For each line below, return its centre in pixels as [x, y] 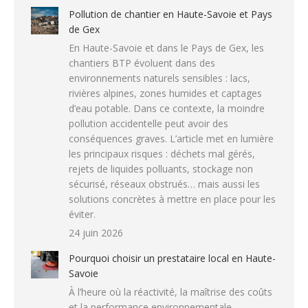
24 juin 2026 [96, 232]
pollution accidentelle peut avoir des [148, 123]
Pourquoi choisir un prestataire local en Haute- [172, 258]
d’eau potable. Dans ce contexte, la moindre [167, 108]
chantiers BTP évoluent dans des [142, 63]
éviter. [82, 214]
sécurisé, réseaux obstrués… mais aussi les [164, 184]
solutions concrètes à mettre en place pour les [172, 199]
